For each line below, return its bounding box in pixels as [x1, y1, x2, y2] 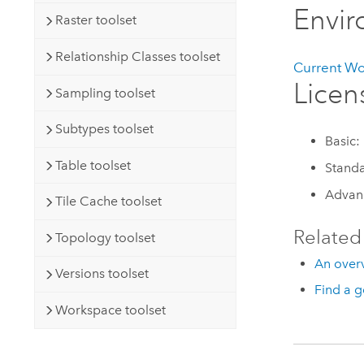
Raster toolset [54, 12, 136, 28]
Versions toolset [54, 266, 149, 282]
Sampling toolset [54, 84, 155, 101]
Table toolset [54, 157, 131, 173]
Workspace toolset [54, 301, 166, 318]
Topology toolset [54, 229, 155, 245]
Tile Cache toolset [54, 193, 162, 210]
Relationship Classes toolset [54, 48, 220, 64]
